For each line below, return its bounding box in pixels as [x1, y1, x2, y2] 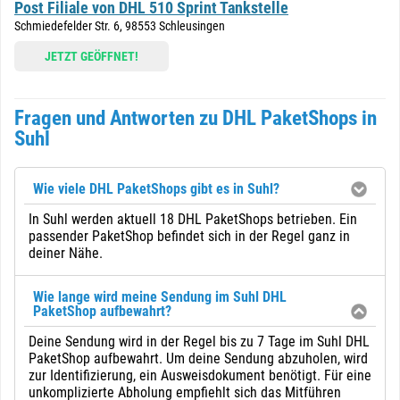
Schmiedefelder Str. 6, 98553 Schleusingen [14, 19, 225, 33]
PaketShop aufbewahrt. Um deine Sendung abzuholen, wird [29, 350, 368, 367]
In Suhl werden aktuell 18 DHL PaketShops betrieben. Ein [29, 211, 357, 228]
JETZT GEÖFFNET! [45, 49, 138, 63]
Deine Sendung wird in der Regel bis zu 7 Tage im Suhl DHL [29, 333, 370, 350]
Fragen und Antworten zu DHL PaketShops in [14, 106, 377, 130]
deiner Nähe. [29, 245, 103, 262]
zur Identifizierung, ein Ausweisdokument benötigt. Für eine [29, 367, 371, 384]
